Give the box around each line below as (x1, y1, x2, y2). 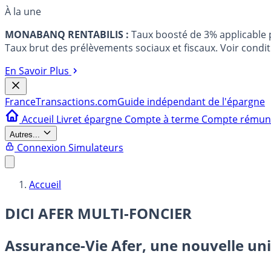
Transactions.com (36, 95, 117, 108)
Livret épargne (56, 113, 125, 126)
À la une (5, 5, 41, 18)
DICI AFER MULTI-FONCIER (5, 203, 192, 223)
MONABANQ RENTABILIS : (5, 28, 129, 41)
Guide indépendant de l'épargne (117, 95, 265, 108)
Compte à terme (125, 113, 201, 126)
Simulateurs (68, 141, 123, 154)
